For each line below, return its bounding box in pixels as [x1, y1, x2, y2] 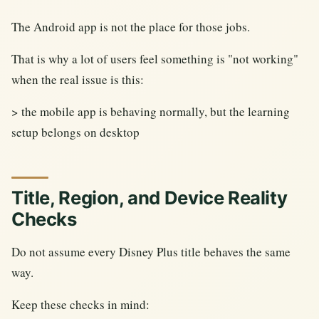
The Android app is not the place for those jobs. [11, 18, 250, 35]
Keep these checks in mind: [11, 296, 150, 313]
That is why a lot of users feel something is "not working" [11, 50, 298, 67]
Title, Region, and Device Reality [11, 186, 288, 209]
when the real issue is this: [11, 70, 144, 88]
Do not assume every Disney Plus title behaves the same [11, 243, 291, 260]
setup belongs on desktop [11, 123, 140, 140]
